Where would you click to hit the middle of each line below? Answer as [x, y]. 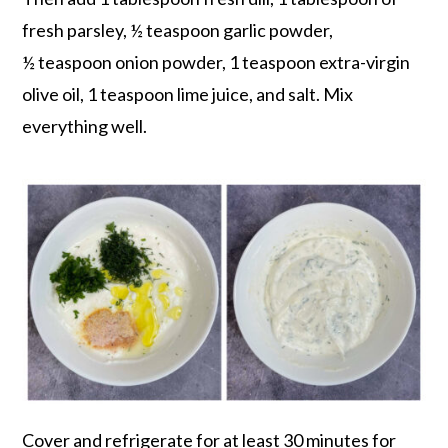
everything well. [85, 126]
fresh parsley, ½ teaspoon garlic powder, [178, 30]
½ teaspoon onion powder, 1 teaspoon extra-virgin [216, 62]
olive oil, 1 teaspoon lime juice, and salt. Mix [188, 94]
